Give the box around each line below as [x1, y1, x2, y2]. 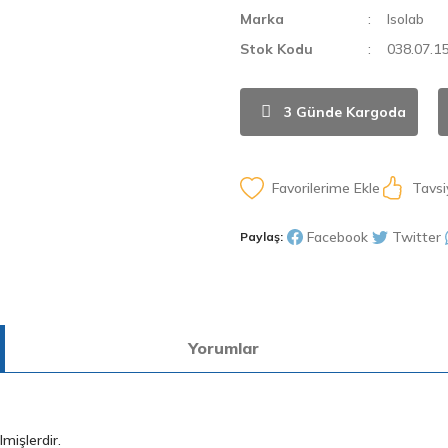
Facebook [307, 227, 368, 246]
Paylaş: [240, 228, 283, 244]
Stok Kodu [240, 40, 313, 58]
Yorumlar [188, 338, 260, 358]
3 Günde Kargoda [284, 103, 406, 121]
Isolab [387, 10, 424, 28]
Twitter [392, 227, 441, 246]
